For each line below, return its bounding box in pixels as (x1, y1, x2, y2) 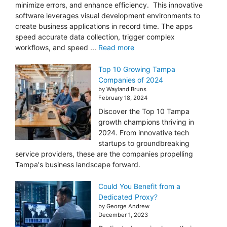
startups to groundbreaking (98, 139, 190, 148)
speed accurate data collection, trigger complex (15, 32, 175, 42)
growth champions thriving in (98, 118, 194, 127)
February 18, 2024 (98, 94, 147, 102)
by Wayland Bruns (98, 86, 146, 93)
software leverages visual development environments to (15, 11, 200, 20)
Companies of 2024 (98, 75, 163, 85)
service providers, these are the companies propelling (15, 149, 193, 159)
